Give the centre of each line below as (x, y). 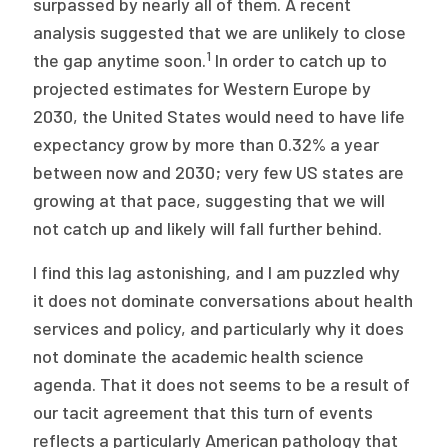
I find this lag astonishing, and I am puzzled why (217, 272)
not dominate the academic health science (199, 356)
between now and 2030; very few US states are (219, 172)
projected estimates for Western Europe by (202, 88)
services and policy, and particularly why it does (219, 328)
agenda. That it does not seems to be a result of (222, 384)
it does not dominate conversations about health (223, 300)
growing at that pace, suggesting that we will (209, 200)
